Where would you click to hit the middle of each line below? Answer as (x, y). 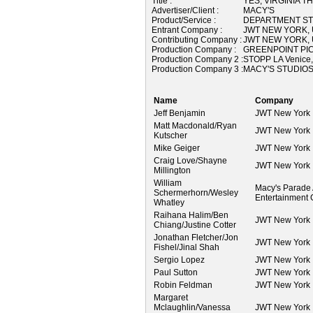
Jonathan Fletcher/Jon (196, 237)
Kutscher (170, 135)
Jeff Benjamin (180, 113)
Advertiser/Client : (185, 10)
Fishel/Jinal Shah (187, 247)
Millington (172, 170)
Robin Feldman (183, 285)
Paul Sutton (176, 272)
